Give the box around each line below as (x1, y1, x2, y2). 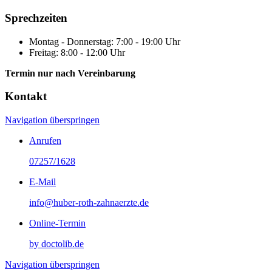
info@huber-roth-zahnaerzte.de (29, 197, 149, 208)
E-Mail (29, 177, 56, 188)
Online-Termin (29, 218, 86, 229)
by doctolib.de (29, 239, 84, 250)
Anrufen (29, 135, 61, 146)
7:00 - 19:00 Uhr (116, 36, 180, 47)
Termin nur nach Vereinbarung (5, 67, 135, 78)
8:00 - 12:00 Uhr (61, 47, 125, 58)
